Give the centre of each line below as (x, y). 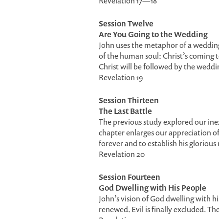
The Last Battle (125, 111)
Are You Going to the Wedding (153, 34)
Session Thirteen (129, 100)
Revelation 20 (122, 154)
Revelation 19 (121, 77)
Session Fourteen (130, 177)
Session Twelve (126, 23)
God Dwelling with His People (153, 188)
